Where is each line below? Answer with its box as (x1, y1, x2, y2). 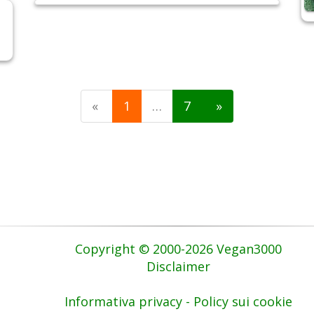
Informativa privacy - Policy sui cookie (64, 293, 292, 310)
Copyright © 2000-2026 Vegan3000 (74, 240, 282, 258)
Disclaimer (146, 258, 210, 275)
